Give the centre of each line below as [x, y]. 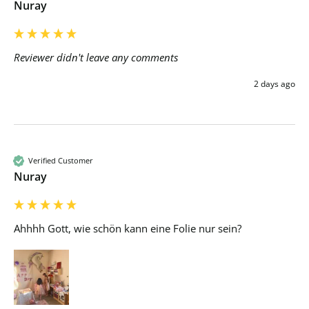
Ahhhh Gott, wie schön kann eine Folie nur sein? [128, 228]
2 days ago [275, 83]
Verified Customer [61, 161]
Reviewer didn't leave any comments [96, 57]
